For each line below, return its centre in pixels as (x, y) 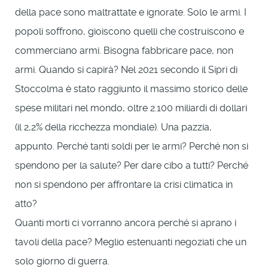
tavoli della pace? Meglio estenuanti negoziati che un (131, 242)
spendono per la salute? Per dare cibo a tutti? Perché (132, 165)
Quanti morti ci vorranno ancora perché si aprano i (126, 223)
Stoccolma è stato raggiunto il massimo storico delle (131, 89)
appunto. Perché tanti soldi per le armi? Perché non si (132, 146)
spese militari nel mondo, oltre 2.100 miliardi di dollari (131, 108)
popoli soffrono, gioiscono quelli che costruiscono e (130, 31)
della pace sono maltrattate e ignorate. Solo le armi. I (131, 12)
